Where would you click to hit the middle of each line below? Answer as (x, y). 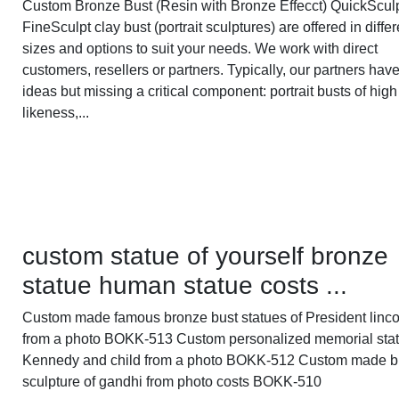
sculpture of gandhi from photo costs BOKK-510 (172, 382)
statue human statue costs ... (185, 286)
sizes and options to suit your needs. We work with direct (200, 49)
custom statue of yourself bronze (206, 256)
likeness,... (56, 113)
